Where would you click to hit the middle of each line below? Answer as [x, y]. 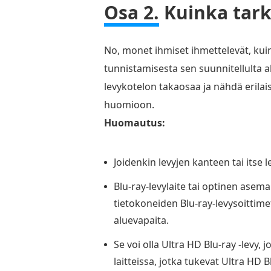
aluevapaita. [141, 220]
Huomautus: [135, 122]
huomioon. [129, 104]
